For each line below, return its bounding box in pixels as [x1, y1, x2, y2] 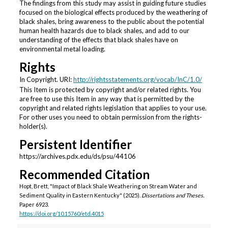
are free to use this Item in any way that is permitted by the [19, 95, 194, 103]
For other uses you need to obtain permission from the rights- [19, 113, 202, 122]
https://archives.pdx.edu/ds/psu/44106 [19, 152, 136, 161]
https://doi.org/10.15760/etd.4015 [19, 210, 104, 217]
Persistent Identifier [19, 137, 132, 152]
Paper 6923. [19, 201, 49, 208]
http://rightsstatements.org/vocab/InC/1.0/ [73, 75, 202, 84]
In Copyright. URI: [19, 75, 73, 84]
